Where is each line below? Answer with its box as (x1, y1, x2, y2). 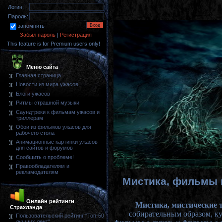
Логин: (8, 4, 24, 10)
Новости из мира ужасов (16, 81, 78, 88)
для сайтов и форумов (16, 145, 73, 151)
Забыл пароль (20, 32, 55, 38)
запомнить (18, 23, 45, 29)
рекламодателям (16, 169, 58, 175)
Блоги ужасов (16, 90, 50, 97)
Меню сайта (25, 64, 58, 70)
